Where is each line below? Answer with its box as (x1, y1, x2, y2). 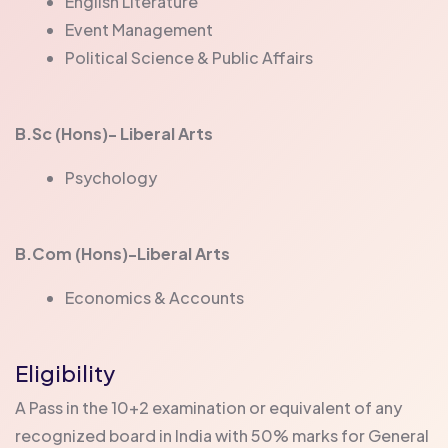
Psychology (65, 166, 157, 188)
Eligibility (15, 358, 115, 387)
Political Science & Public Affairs (65, 46, 313, 68)
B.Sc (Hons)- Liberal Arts (15, 122, 213, 144)
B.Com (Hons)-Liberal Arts (15, 242, 230, 264)
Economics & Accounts (65, 286, 244, 308)
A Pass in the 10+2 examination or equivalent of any (15, 396, 402, 418)
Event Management (65, 18, 213, 40)
